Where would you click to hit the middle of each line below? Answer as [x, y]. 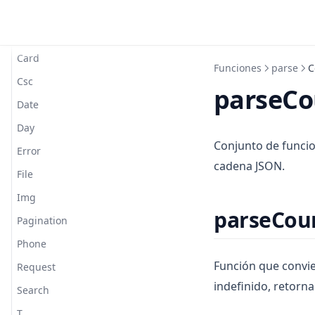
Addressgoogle [52, 12]
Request [36, 267]
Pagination [42, 220]
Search [33, 290]
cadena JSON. [249, 166]
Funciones [238, 68]
